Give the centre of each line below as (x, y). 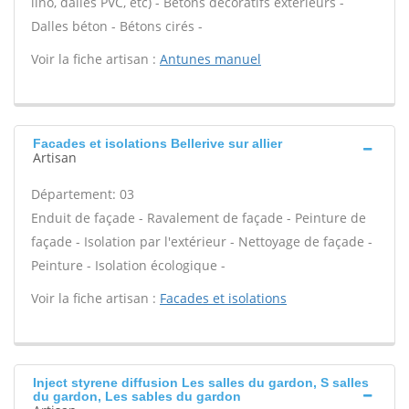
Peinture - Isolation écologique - (128, 265)
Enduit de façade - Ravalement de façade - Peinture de (199, 218)
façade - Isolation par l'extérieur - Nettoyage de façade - (202, 241)
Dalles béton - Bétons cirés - (117, 26)
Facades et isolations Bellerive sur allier (157, 143)
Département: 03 (83, 194)
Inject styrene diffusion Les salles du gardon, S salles (201, 383)
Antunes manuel (210, 59)
